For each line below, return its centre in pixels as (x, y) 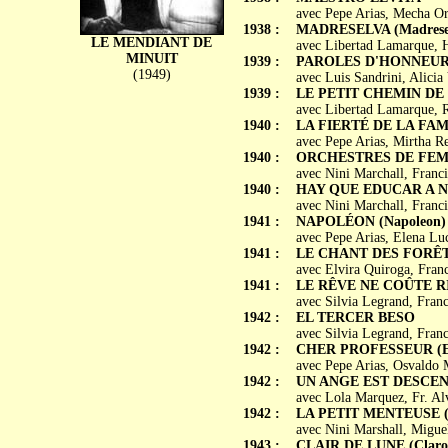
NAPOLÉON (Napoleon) (370, 221)
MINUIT (151, 58)
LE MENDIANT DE (151, 42)
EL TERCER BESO (355, 317)
